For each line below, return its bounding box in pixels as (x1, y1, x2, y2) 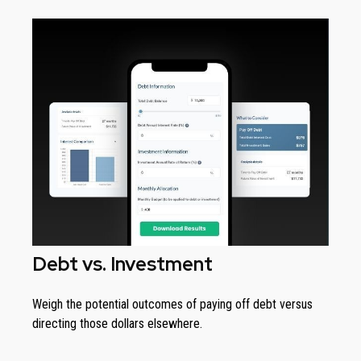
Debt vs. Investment (32, 251, 213, 277)
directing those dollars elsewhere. (32, 316, 202, 332)
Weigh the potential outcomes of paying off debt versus (32, 297, 313, 313)
